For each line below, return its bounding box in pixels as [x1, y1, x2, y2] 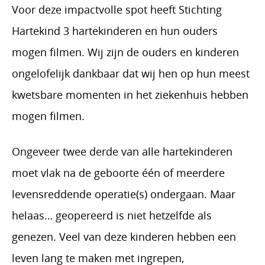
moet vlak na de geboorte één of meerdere [12, 166, 225, 180]
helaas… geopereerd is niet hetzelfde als [12, 208, 212, 222]
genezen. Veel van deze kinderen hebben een [12, 230, 236, 244]
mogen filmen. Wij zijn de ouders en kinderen [12, 45, 239, 59]
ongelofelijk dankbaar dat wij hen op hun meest [12, 66, 250, 80]
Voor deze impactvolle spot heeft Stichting [12, 2, 222, 17]
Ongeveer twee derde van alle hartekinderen [12, 144, 232, 159]
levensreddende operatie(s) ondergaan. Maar [12, 187, 235, 201]
